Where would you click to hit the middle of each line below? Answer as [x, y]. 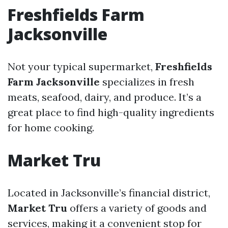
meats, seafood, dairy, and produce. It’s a [105, 97]
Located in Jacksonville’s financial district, [109, 192]
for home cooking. [51, 127]
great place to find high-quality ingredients [111, 112]
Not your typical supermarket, [81, 66]
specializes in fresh [147, 81]
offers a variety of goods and [137, 208]
